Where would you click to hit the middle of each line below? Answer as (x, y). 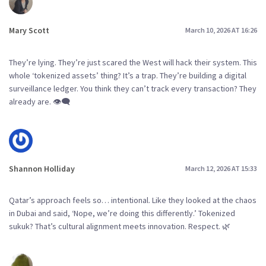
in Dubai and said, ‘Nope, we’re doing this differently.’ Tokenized (122, 213)
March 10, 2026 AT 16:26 (221, 30)
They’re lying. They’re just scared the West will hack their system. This (133, 62)
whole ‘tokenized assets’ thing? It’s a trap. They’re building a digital (128, 75)
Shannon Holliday (42, 168)
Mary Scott (29, 30)
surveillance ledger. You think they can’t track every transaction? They (133, 88)
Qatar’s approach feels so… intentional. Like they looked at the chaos (133, 200)
